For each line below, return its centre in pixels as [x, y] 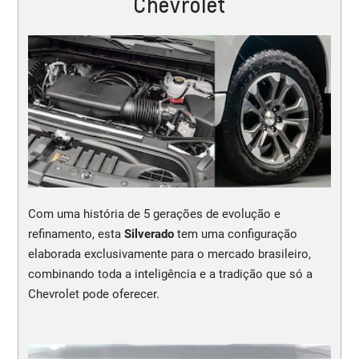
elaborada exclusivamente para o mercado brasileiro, [169, 254]
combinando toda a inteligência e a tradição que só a [170, 274]
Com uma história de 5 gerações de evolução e [154, 214]
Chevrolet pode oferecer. [93, 294]
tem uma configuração [237, 234]
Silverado [150, 234]
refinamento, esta [76, 234]
